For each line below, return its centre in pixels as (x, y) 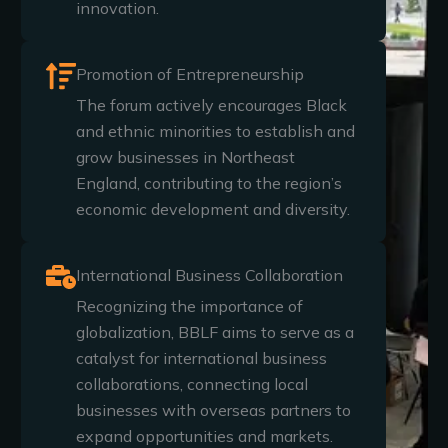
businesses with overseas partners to (213, 409)
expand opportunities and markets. (204, 435)
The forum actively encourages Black (211, 104)
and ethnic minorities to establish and (215, 130)
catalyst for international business (201, 357)
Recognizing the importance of (189, 305)
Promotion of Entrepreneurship (189, 73)
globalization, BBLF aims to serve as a (214, 331)
